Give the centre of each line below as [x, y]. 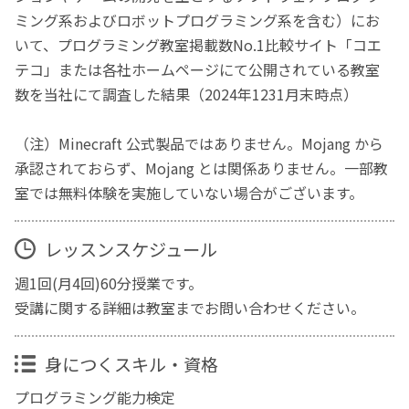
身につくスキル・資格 [131, 364]
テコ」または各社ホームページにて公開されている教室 [198, 69]
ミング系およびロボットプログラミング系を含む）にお [198, 20]
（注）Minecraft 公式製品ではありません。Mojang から [199, 143]
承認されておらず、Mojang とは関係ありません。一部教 [202, 168]
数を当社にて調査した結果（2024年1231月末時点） [187, 94]
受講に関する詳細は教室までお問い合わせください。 [190, 307]
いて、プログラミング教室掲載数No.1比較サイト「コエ [199, 44]
